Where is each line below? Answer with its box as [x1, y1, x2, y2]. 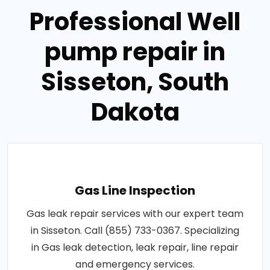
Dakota [90, 95, 180, 129]
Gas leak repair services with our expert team [27, 206, 243, 221]
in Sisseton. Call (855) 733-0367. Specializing [31, 223, 239, 237]
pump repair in [45, 34, 225, 69]
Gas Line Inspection [75, 181, 195, 199]
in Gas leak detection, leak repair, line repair [31, 240, 239, 254]
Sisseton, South [41, 64, 229, 99]
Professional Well [30, 4, 240, 39]
